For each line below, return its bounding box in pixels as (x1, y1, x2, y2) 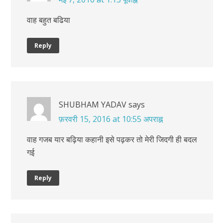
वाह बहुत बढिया (27, 14, 70, 25)
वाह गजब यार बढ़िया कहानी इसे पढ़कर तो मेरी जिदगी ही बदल (27, 133, 197, 145)
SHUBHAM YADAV (59, 99, 126, 110)
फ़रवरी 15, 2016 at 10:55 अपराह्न (59, 113, 163, 124)
